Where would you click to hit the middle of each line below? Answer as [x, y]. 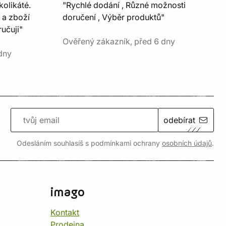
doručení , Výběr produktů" [114, 17]
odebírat [179, 120]
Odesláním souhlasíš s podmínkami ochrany [89, 143]
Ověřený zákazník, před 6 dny [119, 41]
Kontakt [65, 212]
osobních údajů [187, 143]
